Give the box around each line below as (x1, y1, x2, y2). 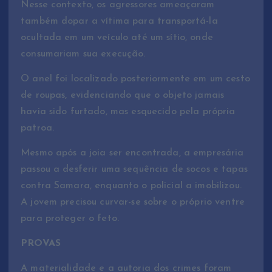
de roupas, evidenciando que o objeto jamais (21, 90, 225, 101)
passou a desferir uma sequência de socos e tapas (21, 165, 248, 175)
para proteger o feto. (21, 214, 120, 224)
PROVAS (21, 239, 61, 249)
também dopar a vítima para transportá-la (21, 16, 218, 27)
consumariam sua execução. (21, 49, 146, 59)
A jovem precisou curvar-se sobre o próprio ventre (21, 197, 245, 208)
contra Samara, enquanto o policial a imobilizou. (21, 181, 242, 191)
